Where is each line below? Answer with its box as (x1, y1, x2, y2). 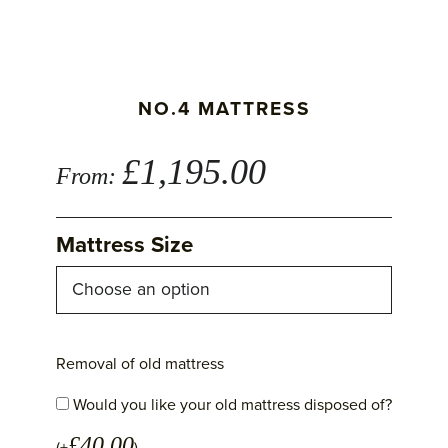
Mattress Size (56, 231, 193, 259)
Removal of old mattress (56, 354, 224, 375)
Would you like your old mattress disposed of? (69, 395, 392, 416)
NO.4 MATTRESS (137, 97, 311, 120)
